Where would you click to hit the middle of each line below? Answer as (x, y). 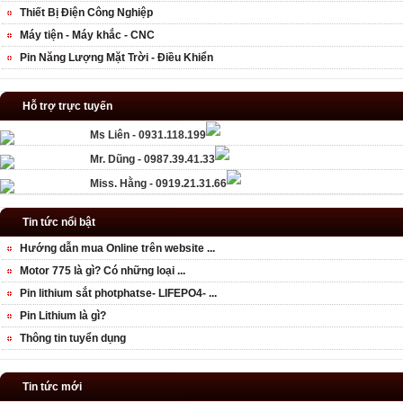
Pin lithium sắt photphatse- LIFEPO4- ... (118, 294)
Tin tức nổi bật (59, 223)
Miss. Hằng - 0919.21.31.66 (158, 184)
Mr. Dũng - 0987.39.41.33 (152, 160)
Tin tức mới (52, 387)
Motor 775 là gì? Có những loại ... (103, 271)
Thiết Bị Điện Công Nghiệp (86, 13)
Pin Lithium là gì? (63, 316)
